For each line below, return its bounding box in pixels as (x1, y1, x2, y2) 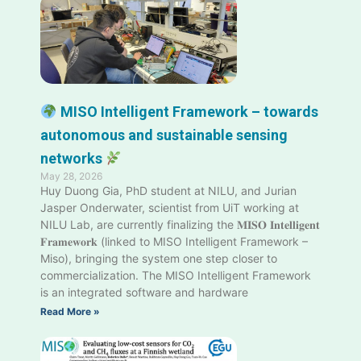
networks (40, 150, 106, 168)
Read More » (40, 305, 100, 318)
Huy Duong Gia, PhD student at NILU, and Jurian (40, 184, 297, 198)
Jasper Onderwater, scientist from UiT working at (40, 201, 299, 215)
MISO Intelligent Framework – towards (56, 103, 318, 121)
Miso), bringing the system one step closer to (40, 251, 277, 266)
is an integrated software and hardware (40, 285, 248, 300)
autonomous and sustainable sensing (40, 127, 288, 144)
